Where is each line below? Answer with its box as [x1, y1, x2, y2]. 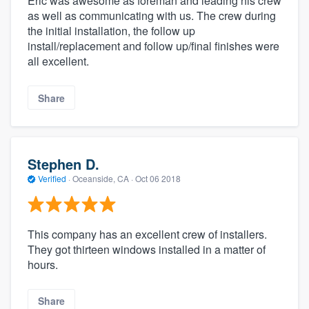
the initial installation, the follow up [28, 23, 195, 39]
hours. [28, 256, 58, 272]
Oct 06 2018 [135, 172, 181, 185]
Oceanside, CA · [70, 172, 135, 185]
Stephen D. [28, 154, 99, 175]
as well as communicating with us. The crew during [28, 8, 276, 24]
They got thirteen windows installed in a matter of [28, 241, 266, 257]
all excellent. [28, 53, 89, 70]
